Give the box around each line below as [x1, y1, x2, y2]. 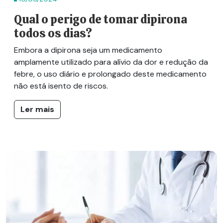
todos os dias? [14, 26, 92, 41]
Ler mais [20, 104, 54, 115]
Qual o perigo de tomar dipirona [14, 12, 187, 27]
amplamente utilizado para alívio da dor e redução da [14, 57, 208, 68]
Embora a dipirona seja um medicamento [14, 45, 162, 56]
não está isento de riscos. [14, 81, 108, 92]
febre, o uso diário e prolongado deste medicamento [14, 69, 207, 80]
